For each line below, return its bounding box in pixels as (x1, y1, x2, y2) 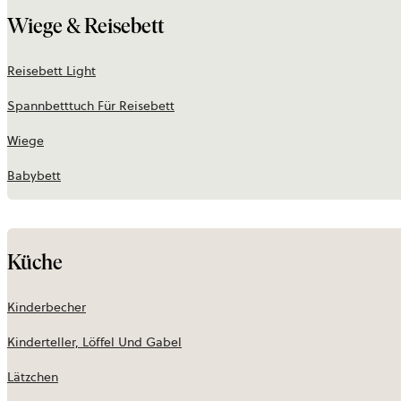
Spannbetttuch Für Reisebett (7, 97, 175, 115)
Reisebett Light (7, 62, 96, 81)
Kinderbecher (7, 298, 86, 317)
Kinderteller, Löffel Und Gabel (7, 333, 182, 352)
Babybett (7, 166, 61, 185)
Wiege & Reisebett (7, 13, 164, 39)
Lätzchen (7, 368, 58, 387)
